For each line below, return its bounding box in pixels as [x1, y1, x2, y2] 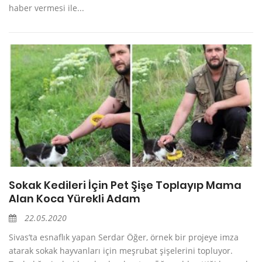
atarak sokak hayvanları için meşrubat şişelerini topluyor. [9, 245, 233, 257]
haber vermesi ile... [9, 2, 84, 14]
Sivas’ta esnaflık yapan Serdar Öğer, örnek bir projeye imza [9, 232, 239, 243]
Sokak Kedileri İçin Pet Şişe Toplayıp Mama [9, 178, 242, 193]
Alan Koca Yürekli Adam [9, 191, 140, 206]
